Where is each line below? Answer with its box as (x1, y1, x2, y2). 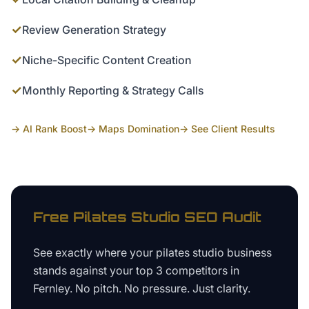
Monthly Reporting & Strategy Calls (22, 83, 204, 97)
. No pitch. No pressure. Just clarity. (70, 281, 250, 295)
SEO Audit (180, 208, 261, 226)
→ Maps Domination (87, 123, 179, 134)
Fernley (33, 281, 70, 295)
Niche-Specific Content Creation (22, 53, 192, 67)
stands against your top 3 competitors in (33, 263, 239, 277)
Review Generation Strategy (22, 23, 166, 37)
